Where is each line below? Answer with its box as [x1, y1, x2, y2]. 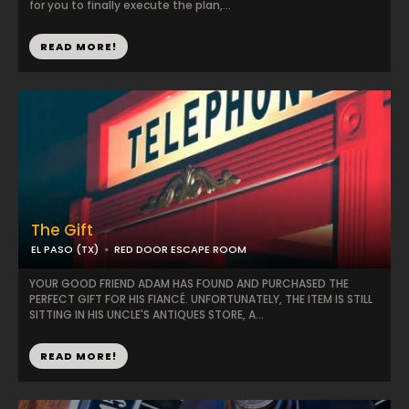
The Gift [31, 219, 93, 241]
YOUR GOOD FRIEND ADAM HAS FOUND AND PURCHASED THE [29, 276, 349, 291]
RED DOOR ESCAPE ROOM [114, 242, 246, 257]
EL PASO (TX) [31, 242, 99, 257]
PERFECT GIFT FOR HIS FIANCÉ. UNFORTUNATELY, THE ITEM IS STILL [29, 291, 372, 307]
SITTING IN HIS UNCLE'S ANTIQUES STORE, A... [29, 307, 264, 322]
